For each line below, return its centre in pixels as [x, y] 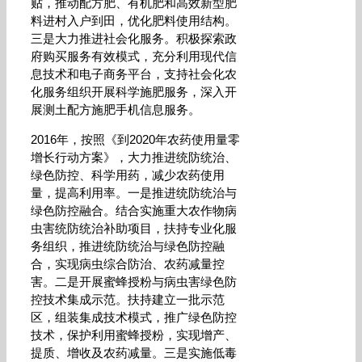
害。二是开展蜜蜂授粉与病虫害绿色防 [134, 282]
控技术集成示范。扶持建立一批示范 [128, 299]
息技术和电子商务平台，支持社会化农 [134, 74]
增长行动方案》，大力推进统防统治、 [134, 157]
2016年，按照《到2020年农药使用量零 [135, 139]
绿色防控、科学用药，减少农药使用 [128, 175]
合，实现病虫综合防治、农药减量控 [128, 264]
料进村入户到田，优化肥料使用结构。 [134, 21]
